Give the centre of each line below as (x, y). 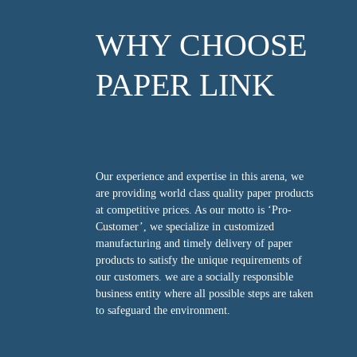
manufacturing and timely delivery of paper (194, 243)
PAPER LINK (185, 85)
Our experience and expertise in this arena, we (200, 177)
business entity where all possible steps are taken (204, 294)
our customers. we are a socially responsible (194, 277)
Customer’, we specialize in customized (185, 227)
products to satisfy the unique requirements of (199, 260)
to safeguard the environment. (163, 310)
